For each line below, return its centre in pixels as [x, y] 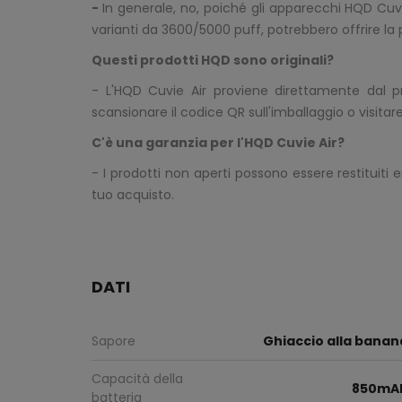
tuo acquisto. [133, 195]
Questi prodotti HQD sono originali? [213, 61]
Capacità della [137, 379]
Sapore [114, 341]
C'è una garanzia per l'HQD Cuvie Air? [218, 143]
